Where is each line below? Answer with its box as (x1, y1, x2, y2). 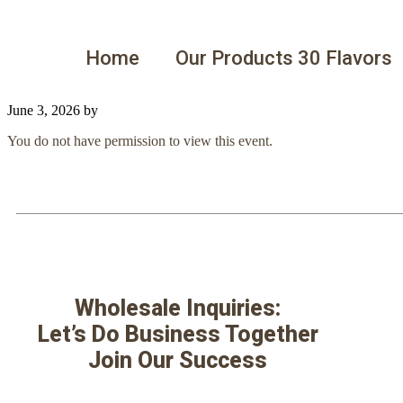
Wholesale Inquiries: (75, 295, 282, 321)
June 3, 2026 (7, 103, 80, 118)
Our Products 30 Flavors (175, 47, 392, 69)
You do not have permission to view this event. (7, 133, 273, 148)
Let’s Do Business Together (37, 321, 318, 347)
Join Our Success (88, 347, 268, 373)
